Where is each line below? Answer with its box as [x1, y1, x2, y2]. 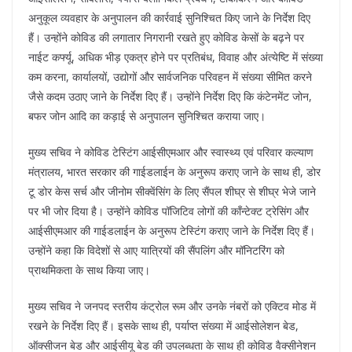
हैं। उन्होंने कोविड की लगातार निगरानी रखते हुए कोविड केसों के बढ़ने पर [28, 29, 304, 45]
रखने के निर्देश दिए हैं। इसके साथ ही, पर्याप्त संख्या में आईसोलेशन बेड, [28, 317, 299, 333]
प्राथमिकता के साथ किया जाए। [28, 262, 150, 277]
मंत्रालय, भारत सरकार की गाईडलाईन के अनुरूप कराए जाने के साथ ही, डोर [28, 163, 321, 179]
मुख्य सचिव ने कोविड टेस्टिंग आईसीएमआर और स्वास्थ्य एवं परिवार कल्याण [28, 144, 313, 159]
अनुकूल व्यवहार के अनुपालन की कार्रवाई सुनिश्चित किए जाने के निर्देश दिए [28, 9, 310, 25]
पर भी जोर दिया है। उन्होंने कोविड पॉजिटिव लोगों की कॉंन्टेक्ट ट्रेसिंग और [28, 203, 309, 218]
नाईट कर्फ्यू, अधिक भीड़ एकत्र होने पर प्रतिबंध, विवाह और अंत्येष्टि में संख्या [28, 49, 323, 64]
